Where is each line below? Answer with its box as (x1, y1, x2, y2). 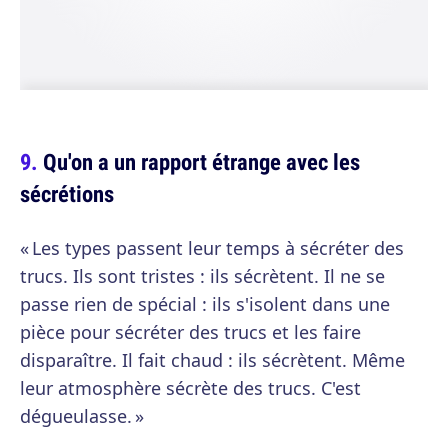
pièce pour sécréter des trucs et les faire (20, 320, 361, 345)
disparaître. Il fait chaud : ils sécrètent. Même (20, 348, 405, 373)
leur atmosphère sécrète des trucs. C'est (20, 376, 361, 401)
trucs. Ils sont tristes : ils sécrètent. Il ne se (20, 264, 385, 289)
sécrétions (20, 178, 114, 210)
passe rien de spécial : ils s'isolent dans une (20, 292, 390, 317)
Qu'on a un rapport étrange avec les (43, 146, 360, 178)
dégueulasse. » (20, 404, 144, 429)
